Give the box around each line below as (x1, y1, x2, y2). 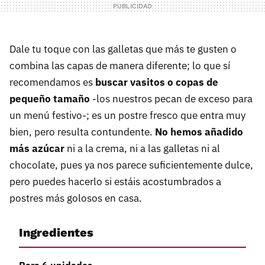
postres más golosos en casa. (9, 192, 142, 205)
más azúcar (9, 142, 64, 156)
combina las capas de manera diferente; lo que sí (9, 59, 230, 73)
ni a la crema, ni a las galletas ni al (64, 142, 220, 156)
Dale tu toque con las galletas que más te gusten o (9, 43, 237, 56)
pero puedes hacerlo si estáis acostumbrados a (9, 175, 221, 189)
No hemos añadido (155, 125, 243, 139)
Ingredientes (19, 225, 93, 240)
